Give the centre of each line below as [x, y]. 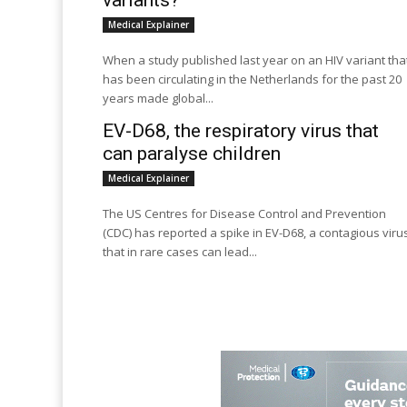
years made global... [158, 98]
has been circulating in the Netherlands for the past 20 [252, 79]
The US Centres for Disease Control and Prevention [244, 213]
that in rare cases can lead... [180, 252]
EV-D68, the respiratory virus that [241, 131]
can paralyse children [192, 154]
